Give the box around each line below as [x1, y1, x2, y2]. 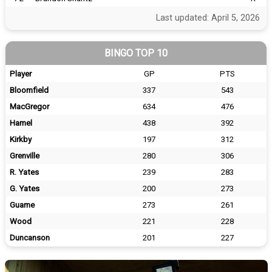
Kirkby [10, 135, 32, 144]
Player [10, 69, 32, 78]
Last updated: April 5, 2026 [156, 13, 260, 23]
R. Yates [10, 168, 39, 177]
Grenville [10, 151, 39, 160]
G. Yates [10, 184, 39, 193]
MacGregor [10, 102, 49, 111]
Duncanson [10, 233, 50, 242]
